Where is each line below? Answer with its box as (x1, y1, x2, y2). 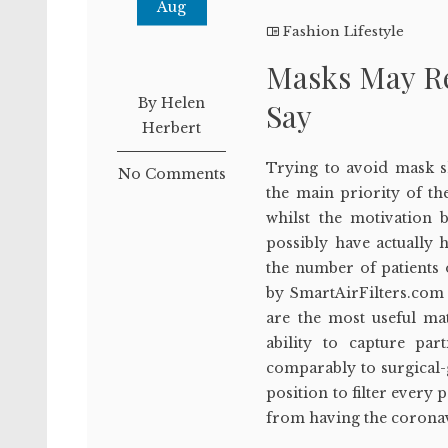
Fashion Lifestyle (283, 23, 405, 40)
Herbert (142, 119, 202, 137)
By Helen (138, 94, 206, 112)
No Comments (117, 165, 226, 183)
